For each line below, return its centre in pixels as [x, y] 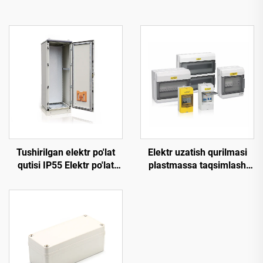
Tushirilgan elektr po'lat [66, 152]
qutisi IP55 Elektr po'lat [66, 165]
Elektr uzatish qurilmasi [197, 152]
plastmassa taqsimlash [197, 165]
